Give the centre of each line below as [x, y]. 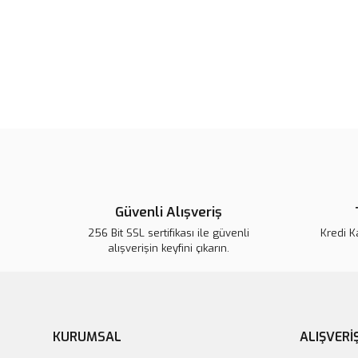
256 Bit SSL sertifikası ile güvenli [168, 233]
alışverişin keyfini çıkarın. [168, 248]
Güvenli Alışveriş [168, 212]
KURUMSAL [87, 337]
